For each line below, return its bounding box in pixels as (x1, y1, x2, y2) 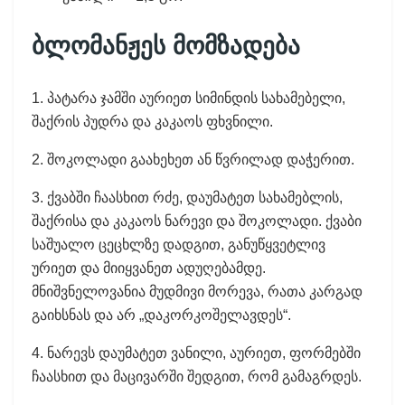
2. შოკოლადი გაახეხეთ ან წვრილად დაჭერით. (32, 152, 354, 168)
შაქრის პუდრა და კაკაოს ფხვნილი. (32, 114, 273, 130)
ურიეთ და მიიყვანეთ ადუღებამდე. (32, 260, 266, 277)
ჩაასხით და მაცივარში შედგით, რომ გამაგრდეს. (32, 369, 362, 385)
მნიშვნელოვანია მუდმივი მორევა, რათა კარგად (32, 284, 363, 300)
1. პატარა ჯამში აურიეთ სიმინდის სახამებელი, (32, 90, 345, 107)
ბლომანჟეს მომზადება (32, 31, 300, 60)
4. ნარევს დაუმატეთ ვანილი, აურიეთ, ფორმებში (32, 345, 361, 362)
